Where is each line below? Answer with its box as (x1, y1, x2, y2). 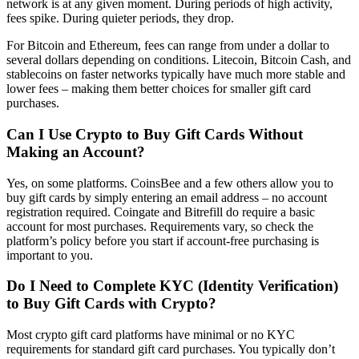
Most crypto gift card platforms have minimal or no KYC (6, 328, 295, 342)
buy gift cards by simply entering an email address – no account (6, 190, 327, 204)
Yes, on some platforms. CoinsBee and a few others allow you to (6, 175, 333, 190)
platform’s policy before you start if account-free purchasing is (6, 233, 319, 248)
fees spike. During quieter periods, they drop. (6, 11, 234, 26)
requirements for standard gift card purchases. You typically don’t (6, 342, 335, 357)
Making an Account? (6, 143, 145, 160)
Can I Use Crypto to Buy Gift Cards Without (6, 126, 303, 143)
